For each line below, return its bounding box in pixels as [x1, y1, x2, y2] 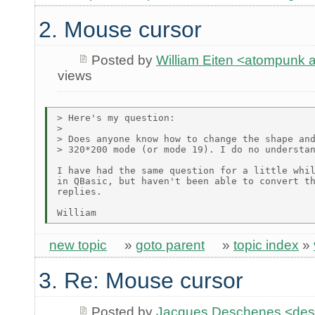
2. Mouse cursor [39, 16, 202, 42]
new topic [49, 237, 107, 252]
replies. [57, 186, 102, 198]
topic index [233, 237, 299, 252]
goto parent [136, 237, 205, 252]
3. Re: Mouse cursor [39, 267, 243, 293]
